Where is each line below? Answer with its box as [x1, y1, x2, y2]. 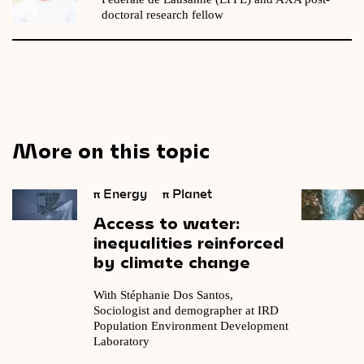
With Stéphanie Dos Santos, [93, 288, 236, 301]
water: [183, 212, 240, 232]
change [188, 251, 250, 271]
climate [120, 251, 184, 271]
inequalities [93, 232, 193, 252]
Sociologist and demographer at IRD [93, 303, 279, 317]
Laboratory [93, 334, 149, 348]
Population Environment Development [93, 318, 288, 332]
